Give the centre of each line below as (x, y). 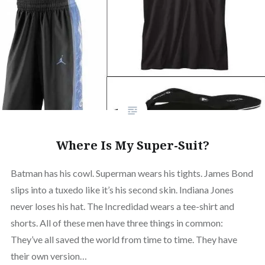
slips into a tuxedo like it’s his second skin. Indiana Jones (122, 190)
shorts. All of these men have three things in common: (117, 223)
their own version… (49, 256)
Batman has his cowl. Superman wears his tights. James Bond (132, 173)
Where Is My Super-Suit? (132, 146)
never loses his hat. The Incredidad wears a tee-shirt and (122, 206)
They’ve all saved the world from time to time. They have (124, 240)
